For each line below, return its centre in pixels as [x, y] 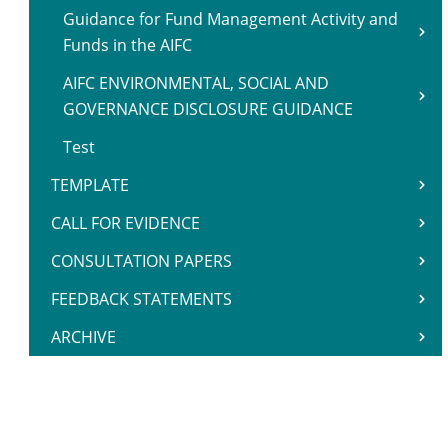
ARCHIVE [83, 337]
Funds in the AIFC [127, 45]
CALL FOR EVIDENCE [125, 223]
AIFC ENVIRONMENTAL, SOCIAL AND [196, 83]
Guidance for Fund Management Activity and [230, 19]
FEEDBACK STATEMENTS [141, 299]
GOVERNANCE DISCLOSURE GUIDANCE [208, 109]
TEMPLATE [90, 185]
